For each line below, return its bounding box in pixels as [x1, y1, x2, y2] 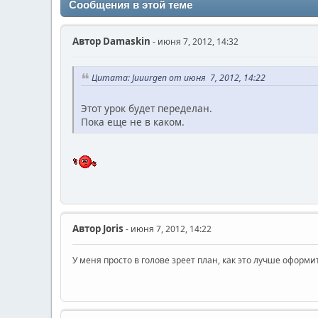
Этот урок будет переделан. [81, 101, 212, 115]
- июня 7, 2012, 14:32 [150, 35, 238, 48]
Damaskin [101, 34, 150, 48]
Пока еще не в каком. [81, 114, 185, 128]
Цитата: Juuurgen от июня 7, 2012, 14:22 [92, 71, 265, 84]
